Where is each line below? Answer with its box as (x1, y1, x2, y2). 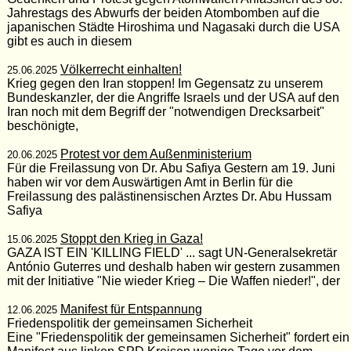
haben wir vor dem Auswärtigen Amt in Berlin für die (6, 175, 293, 189)
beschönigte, (6, 118, 78, 132)
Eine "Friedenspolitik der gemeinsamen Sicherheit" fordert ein (6, 330, 349, 344)
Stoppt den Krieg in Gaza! (60, 231, 203, 245)
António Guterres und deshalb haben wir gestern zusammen (6, 259, 340, 273)
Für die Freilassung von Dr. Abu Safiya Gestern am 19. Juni (6, 161, 335, 175)
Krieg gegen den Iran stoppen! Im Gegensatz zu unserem (6, 76, 323, 90)
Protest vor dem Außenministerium (60, 147, 251, 161)
